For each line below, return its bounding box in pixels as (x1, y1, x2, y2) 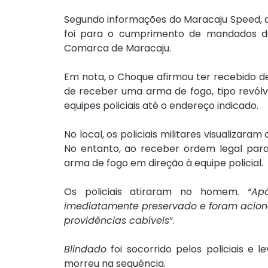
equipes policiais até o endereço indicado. (63, 99, 258, 113)
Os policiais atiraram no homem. (63, 185, 248, 199)
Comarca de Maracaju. (63, 41, 171, 56)
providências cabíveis (63, 214, 169, 228)
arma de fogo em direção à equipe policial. (63, 156, 263, 170)
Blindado (63, 242, 106, 257)
